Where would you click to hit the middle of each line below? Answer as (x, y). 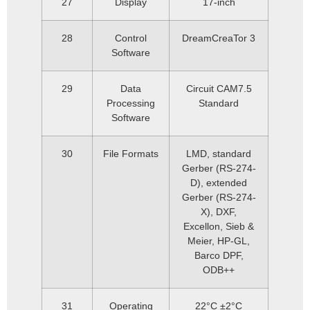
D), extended (219, 183)
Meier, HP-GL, (219, 241)
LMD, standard (219, 154)
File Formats (131, 154)
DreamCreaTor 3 (219, 38)
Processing (131, 103)
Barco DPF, (219, 255)
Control (131, 38)
